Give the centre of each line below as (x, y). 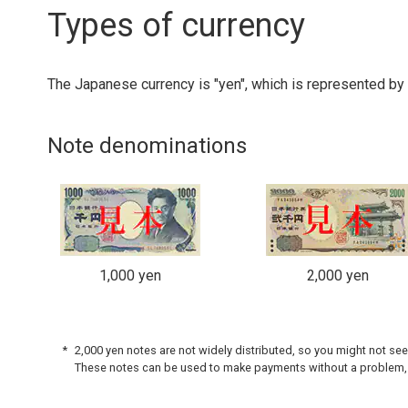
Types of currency (176, 26)
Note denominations (147, 146)
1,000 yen (130, 276)
